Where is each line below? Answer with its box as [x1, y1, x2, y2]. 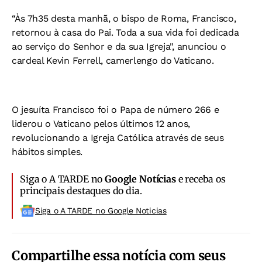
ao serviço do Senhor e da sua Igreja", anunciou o [12, 41, 226, 52]
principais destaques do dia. [20, 185, 142, 196]
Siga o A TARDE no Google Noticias [35, 206, 167, 215]
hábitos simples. [12, 146, 82, 157]
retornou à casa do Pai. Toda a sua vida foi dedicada [12, 27, 239, 38]
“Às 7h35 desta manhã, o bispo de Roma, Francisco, [12, 13, 236, 24]
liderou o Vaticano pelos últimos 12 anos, [12, 118, 190, 129]
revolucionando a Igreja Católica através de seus [12, 132, 224, 143]
